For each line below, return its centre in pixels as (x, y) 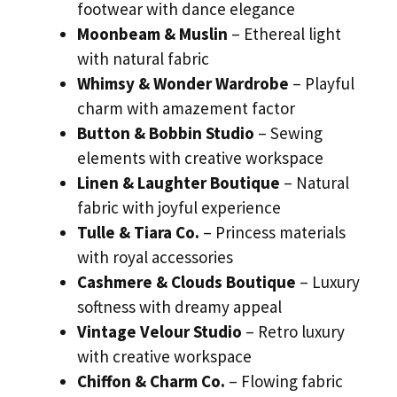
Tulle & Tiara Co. (138, 233)
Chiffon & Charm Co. (151, 381)
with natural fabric (143, 59)
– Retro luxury (293, 332)
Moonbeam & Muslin (152, 34)
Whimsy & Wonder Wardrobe (183, 84)
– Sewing (288, 133)
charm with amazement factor (186, 109)
